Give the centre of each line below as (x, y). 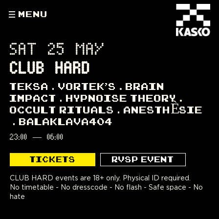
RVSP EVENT (143, 159)
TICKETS (53, 159)
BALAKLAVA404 (66, 121)
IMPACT (33, 98)
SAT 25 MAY (57, 50)
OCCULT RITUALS (62, 109)
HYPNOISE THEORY (121, 98)
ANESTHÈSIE (164, 109)
